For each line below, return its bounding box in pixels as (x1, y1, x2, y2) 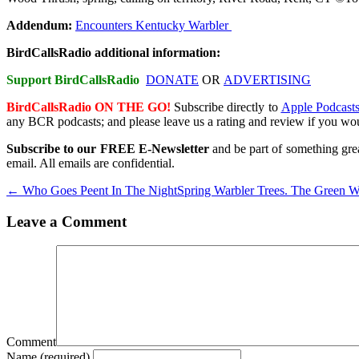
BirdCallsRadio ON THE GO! (6, 99, 171, 114)
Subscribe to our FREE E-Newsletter (6, 141, 209, 155)
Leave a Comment (6, 212, 127, 230)
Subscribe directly (174, 99, 265, 114)
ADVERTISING (224, 72, 311, 87)
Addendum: (6, 18, 75, 32)
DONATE (146, 72, 199, 87)
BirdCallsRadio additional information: (6, 45, 220, 59)
